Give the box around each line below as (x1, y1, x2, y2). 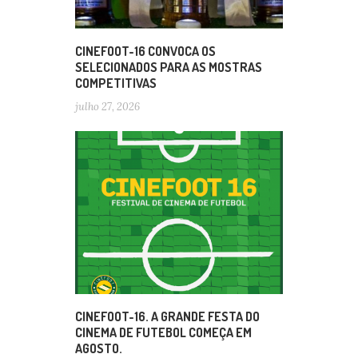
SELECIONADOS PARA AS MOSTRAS (75, 58, 262, 75)
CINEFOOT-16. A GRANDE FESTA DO (75, 308, 260, 324)
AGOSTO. (75, 340, 122, 356)
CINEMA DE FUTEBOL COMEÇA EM (75, 324, 252, 340)
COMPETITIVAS (75, 74, 157, 91)
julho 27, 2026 (75, 99, 140, 113)
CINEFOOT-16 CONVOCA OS (75, 42, 216, 59)
